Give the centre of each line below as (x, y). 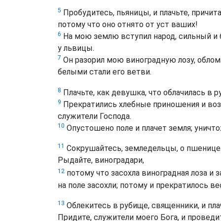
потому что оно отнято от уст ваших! (128, 25)
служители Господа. (94, 116)
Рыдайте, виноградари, (101, 160)
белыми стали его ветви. (105, 72)
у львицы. (76, 48)
